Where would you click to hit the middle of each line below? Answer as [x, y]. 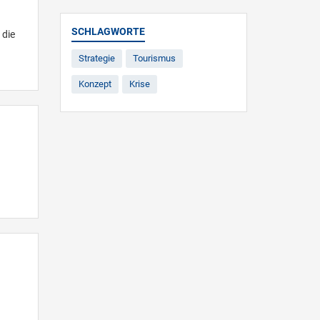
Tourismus [154, 58]
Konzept [95, 84]
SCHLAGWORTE [108, 31]
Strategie [96, 58]
